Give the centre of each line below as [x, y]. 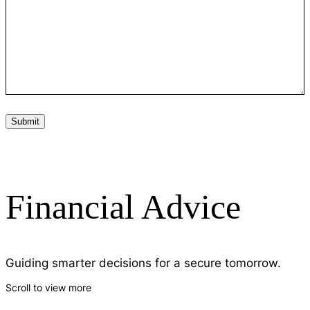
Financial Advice [123, 207]
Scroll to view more [48, 288]
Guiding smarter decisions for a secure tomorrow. [143, 263]
